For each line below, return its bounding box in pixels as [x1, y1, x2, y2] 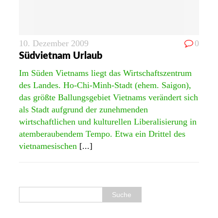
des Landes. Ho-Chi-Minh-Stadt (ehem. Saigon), [19, 80, 191, 90]
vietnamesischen [19, 141, 79, 151]
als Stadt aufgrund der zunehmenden [19, 105, 148, 114]
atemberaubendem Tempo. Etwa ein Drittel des [19, 129, 185, 139]
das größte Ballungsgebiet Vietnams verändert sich [19, 92, 198, 102]
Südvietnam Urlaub [19, 51, 102, 61]
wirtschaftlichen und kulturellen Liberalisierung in [19, 117, 197, 127]
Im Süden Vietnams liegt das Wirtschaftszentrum [19, 68, 192, 78]
